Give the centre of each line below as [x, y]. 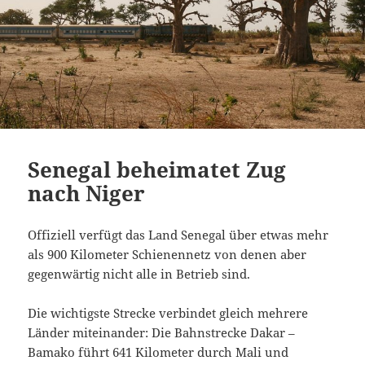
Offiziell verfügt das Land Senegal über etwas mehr [178, 234]
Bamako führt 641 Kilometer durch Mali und [158, 352]
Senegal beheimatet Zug [157, 169]
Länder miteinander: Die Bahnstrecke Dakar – [162, 332]
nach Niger [87, 193]
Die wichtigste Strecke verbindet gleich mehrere [168, 312]
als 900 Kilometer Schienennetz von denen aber [167, 254]
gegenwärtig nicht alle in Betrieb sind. [139, 273]
